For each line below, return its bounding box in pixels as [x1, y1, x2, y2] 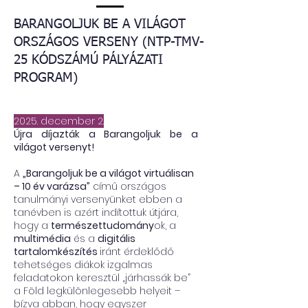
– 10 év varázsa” [14, 179, 90, 193]
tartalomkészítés [14, 245, 100, 258]
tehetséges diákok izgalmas [14, 258, 153, 272]
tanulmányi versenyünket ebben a [14, 192, 182, 206]
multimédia [14, 232, 71, 245]
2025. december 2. [14, 114, 104, 128]
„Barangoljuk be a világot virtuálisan [23, 166, 194, 180]
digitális [98, 232, 135, 245]
